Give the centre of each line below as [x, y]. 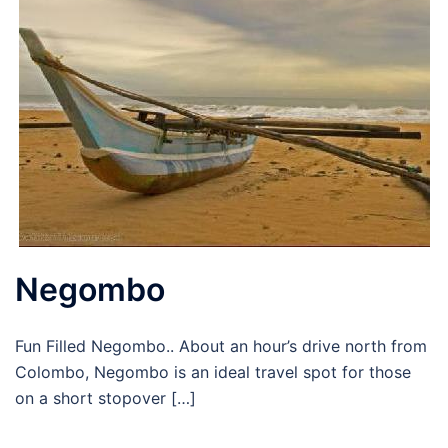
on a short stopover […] [105, 398]
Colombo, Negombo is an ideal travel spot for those [213, 372]
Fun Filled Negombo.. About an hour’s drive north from [221, 346]
